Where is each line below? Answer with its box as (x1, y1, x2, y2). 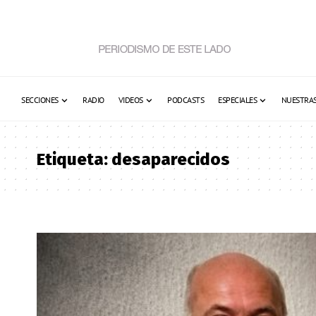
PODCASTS (167, 95, 204, 105)
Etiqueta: (37, 150, 111, 169)
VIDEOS (118, 95, 143, 105)
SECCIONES (21, 95, 59, 105)
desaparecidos (111, 150, 230, 169)
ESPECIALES (218, 95, 257, 105)
